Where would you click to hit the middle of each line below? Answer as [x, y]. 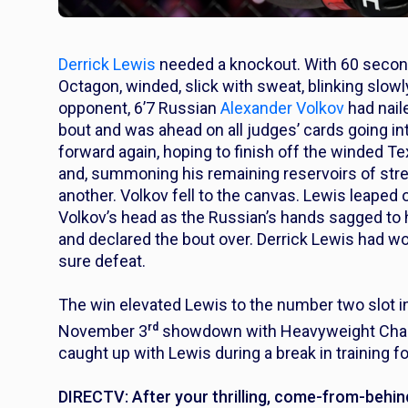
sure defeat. [102, 261]
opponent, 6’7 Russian [139, 108]
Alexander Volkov [282, 108]
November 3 [103, 331]
